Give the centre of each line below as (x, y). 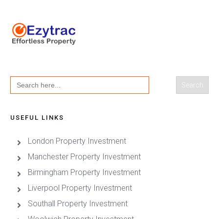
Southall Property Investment (78, 204)
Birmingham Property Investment (84, 173)
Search (23, 80)
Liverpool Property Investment (80, 188)
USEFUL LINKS (37, 118)
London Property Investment (77, 141)
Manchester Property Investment (84, 157)
